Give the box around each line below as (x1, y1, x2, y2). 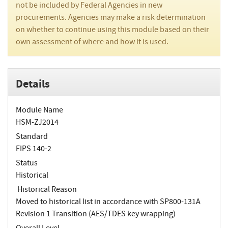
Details (16, 75, 50, 92)
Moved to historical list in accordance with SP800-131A (16, 196, 201, 207)
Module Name (16, 104, 63, 115)
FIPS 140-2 (16, 143, 51, 154)
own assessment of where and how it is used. (16, 37, 168, 47)
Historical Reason (16, 184, 77, 194)
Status (16, 157, 38, 168)
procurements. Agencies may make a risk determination (16, 12, 206, 23)
